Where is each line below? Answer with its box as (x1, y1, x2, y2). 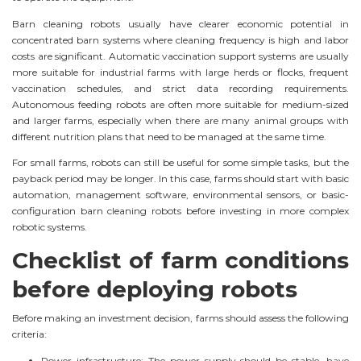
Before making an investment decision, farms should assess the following (12, 312, 349, 325)
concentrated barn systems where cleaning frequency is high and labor (12, 33, 349, 46)
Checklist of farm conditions (12, 247, 349, 275)
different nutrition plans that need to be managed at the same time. (12, 130, 326, 143)
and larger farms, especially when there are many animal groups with (12, 114, 349, 127)
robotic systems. (12, 221, 87, 234)
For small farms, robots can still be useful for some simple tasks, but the (12, 156, 349, 169)
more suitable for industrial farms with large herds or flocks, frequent (12, 65, 349, 78)
